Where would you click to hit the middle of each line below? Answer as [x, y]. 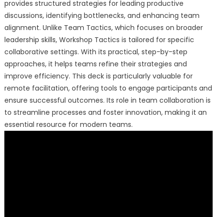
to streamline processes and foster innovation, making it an [105, 112]
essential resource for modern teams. [68, 124]
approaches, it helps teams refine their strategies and [95, 64]
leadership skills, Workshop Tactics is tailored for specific [99, 39]
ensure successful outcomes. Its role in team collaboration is [107, 100]
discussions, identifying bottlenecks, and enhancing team [102, 15]
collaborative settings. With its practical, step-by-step [96, 52]
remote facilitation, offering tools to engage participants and [108, 88]
